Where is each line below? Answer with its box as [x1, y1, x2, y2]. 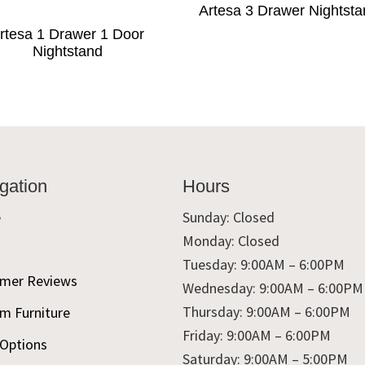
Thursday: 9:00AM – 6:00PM [182, 302, 350, 322]
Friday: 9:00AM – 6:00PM [182, 326, 331, 345]
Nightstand [32, 43, 103, 60]
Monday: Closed [182, 231, 279, 251]
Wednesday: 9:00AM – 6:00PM [182, 279, 363, 298]
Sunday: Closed [182, 208, 275, 227]
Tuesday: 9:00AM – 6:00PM [182, 255, 345, 275]
